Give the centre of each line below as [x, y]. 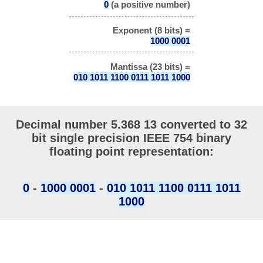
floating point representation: [131, 151]
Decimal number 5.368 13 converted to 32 [131, 124]
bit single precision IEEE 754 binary [131, 138]
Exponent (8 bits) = [151, 30]
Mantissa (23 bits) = [150, 66]
